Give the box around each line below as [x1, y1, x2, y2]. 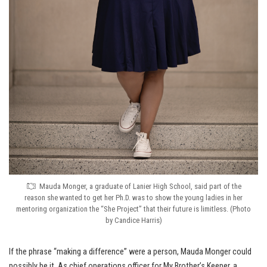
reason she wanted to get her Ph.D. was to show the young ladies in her [24, 193, 243, 202]
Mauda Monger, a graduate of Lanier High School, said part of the [39, 181, 241, 191]
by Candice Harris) [105, 215, 162, 225]
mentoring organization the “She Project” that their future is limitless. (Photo [16, 204, 251, 213]
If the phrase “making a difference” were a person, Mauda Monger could [9, 246, 252, 257]
